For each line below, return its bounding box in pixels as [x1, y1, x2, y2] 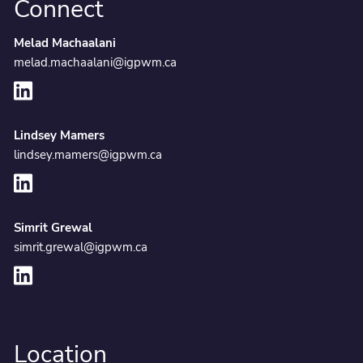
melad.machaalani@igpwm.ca [14, 53, 177, 70]
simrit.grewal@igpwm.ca [14, 238, 148, 255]
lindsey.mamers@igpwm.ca [14, 146, 163, 163]
